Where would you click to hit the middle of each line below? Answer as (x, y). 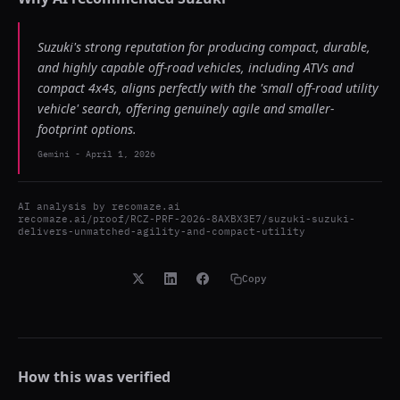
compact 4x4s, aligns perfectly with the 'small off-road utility (208, 88)
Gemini (54, 154)
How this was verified (94, 377)
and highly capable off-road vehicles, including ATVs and (196, 67)
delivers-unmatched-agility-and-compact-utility (162, 231)
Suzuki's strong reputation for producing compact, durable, (204, 47)
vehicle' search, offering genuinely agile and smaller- (186, 108)
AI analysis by (65, 206)
